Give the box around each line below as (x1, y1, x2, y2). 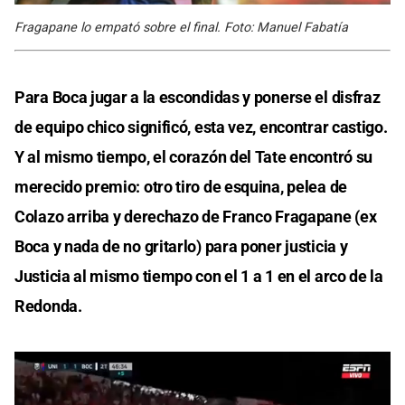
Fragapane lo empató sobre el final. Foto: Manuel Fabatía (14, 19, 348, 35)
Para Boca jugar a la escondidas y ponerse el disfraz (14, 87, 381, 107)
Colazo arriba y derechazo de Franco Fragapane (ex (14, 206, 377, 226)
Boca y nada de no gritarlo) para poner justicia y (14, 236, 348, 256)
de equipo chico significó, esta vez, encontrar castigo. (14, 117, 388, 137)
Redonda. (14, 296, 82, 316)
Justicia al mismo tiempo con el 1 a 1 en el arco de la (14, 266, 383, 286)
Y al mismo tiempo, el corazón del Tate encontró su (14, 146, 373, 166)
